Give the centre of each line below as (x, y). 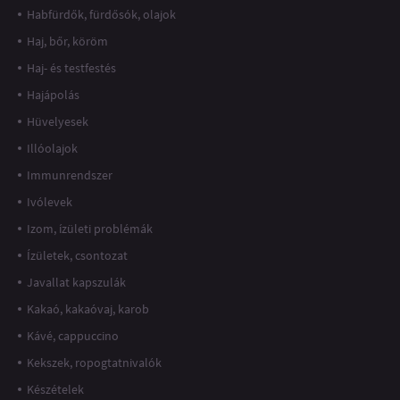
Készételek (55, 389)
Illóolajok (52, 148)
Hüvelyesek (58, 121)
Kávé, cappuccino (73, 335)
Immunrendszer (70, 175)
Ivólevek (50, 201)
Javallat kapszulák (76, 282)
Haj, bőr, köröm (67, 41)
